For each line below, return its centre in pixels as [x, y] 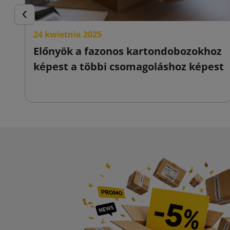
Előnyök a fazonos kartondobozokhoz [128, 51]
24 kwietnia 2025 [68, 35]
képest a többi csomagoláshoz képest [129, 67]
